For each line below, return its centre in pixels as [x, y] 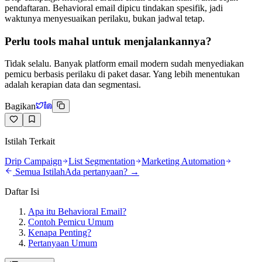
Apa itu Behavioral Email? [77, 212]
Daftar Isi [22, 192]
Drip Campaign [33, 161]
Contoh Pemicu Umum [71, 222]
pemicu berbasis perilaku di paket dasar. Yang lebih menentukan [122, 74]
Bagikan [20, 106]
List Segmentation [102, 161]
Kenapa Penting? [60, 233]
